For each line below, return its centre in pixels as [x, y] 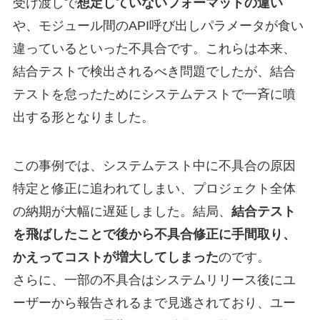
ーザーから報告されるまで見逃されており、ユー [154, 303]
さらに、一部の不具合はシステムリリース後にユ [154, 280]
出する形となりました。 [83, 117]
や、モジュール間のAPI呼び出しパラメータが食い [158, 26]
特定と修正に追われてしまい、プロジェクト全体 [154, 189]
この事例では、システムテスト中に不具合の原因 [154, 166]
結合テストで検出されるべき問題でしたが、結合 [154, 72]
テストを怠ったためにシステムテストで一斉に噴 [154, 95]
